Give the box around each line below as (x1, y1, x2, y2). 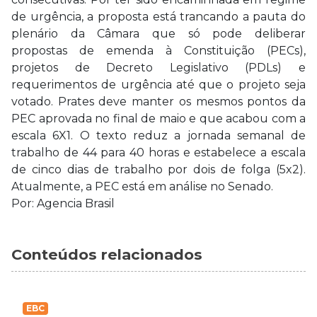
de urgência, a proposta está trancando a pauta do (11, 10, 306, 23)
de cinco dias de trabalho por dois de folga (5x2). (11, 163, 306, 176)
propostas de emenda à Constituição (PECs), (11, 44, 306, 57)
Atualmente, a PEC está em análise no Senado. (11, 180, 273, 193)
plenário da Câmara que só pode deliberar (11, 27, 306, 40)
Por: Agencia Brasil (11, 197, 115, 210)
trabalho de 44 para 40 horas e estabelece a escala (11, 146, 306, 159)
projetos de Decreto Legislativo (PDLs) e (11, 61, 306, 74)
